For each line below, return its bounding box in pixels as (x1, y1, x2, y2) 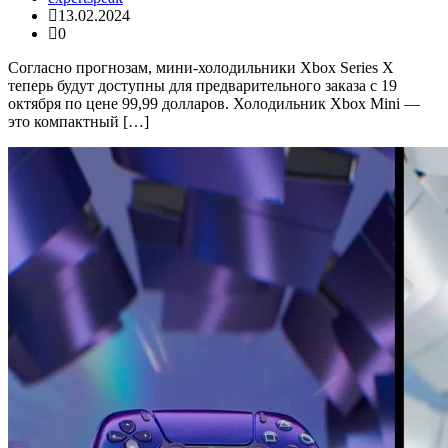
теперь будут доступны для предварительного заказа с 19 (8, 77, 397, 95)
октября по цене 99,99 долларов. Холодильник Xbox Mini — (8, 95, 420, 113)
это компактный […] (8, 113, 149, 131)
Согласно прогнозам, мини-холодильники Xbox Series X (8, 59, 394, 77)
